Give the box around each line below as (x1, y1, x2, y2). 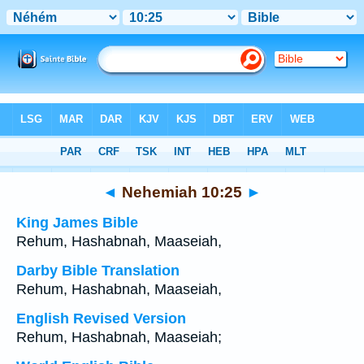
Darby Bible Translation (16, 262, 180, 279)
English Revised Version (16, 310, 186, 327)
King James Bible (16, 214, 138, 231)
